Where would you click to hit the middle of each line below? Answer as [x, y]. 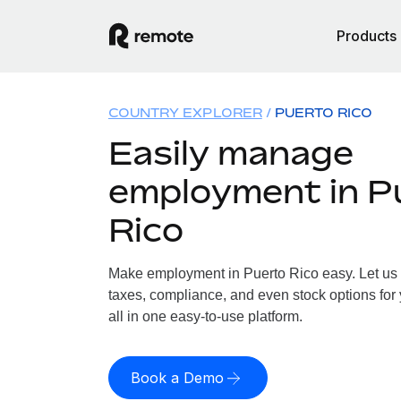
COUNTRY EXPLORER [185, 112]
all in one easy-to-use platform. [205, 316]
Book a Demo [177, 378]
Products [367, 36]
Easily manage [230, 153]
